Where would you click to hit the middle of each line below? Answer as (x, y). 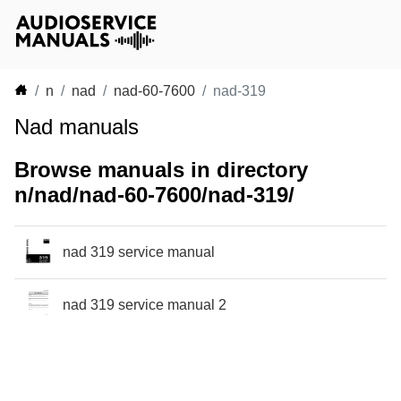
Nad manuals (77, 127)
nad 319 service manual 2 (145, 304)
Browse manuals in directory (161, 169)
